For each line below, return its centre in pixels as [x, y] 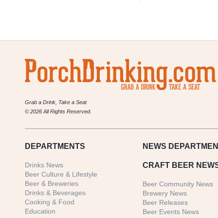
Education [40, 211]
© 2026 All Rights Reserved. [58, 112]
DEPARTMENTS [55, 146]
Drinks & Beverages [55, 193]
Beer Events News [171, 212]
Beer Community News [178, 184]
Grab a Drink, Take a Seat [56, 102]
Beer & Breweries [52, 184]
